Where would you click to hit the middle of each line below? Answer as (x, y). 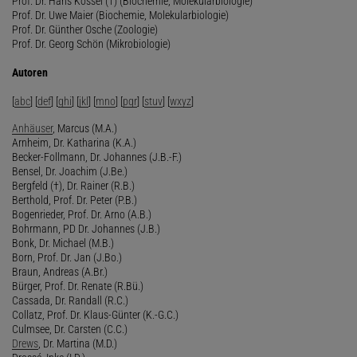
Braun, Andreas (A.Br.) (60, 271)
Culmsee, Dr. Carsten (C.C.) (70, 329)
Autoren (30, 72)
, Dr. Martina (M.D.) (78, 343)
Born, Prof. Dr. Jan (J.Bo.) (67, 257)
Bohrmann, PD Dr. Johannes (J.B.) (86, 228)
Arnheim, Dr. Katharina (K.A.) (74, 142)
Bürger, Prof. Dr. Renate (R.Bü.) (78, 286)
